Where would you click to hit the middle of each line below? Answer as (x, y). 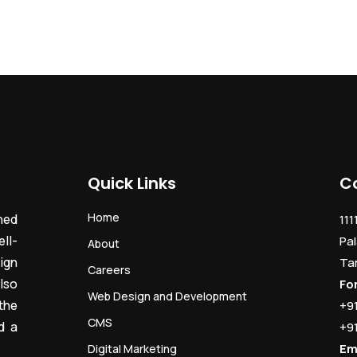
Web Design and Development (167, 296)
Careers (109, 270)
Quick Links (132, 184)
